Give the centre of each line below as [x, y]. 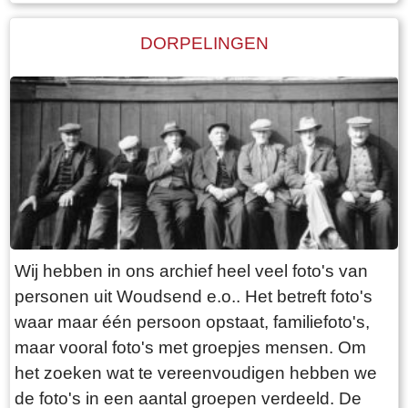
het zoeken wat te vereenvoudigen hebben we [196, 372]
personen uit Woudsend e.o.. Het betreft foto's [194, 296]
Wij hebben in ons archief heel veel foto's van [191, 270]
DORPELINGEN [204, 44]
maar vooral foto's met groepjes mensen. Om [190, 347]
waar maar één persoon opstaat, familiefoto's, [192, 321]
